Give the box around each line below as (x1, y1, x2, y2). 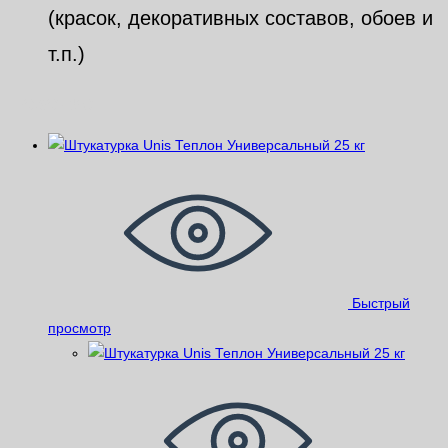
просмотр (48, 320, 111, 337)
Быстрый (348, 295, 410, 312)
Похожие (8, 91, 94, 114)
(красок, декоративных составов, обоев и (48, 7, 433, 30)
